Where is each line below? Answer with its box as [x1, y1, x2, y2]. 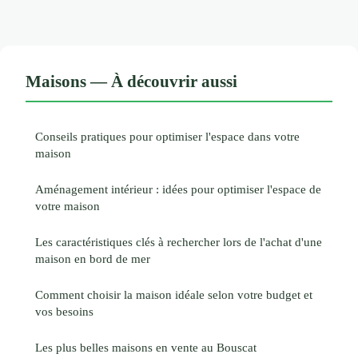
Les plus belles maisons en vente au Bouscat [35, 340, 257, 354]
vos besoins [35, 304, 93, 318]
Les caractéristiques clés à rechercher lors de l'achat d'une [35, 234, 322, 249]
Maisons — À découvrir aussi [26, 71, 237, 90]
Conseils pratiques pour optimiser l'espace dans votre [35, 129, 300, 143]
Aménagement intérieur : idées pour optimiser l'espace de [35, 181, 321, 196]
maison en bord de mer [35, 251, 150, 265]
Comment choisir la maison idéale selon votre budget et [35, 287, 312, 301]
